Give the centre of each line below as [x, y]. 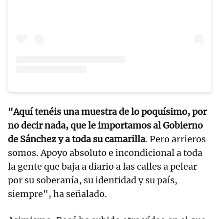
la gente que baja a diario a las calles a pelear [102, 166]
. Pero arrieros [175, 139]
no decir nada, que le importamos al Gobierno [105, 125]
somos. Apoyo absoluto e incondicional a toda [105, 153]
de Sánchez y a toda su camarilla [77, 139]
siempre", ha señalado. [57, 194]
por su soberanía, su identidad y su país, [93, 180]
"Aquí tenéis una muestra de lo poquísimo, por [107, 111]
